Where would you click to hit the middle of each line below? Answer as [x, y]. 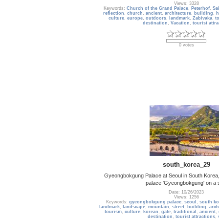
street [178, 207]
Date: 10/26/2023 [186, 192]
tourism [113, 212]
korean [151, 212]
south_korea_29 [186, 164]
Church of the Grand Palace [157, 9]
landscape [134, 207]
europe [135, 18]
